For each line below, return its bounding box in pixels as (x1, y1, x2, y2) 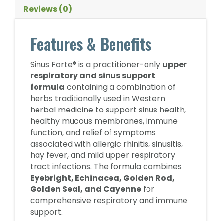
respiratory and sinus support (30, 70, 155, 81)
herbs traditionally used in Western (30, 93, 165, 104)
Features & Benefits (30, 32, 151, 55)
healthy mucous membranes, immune (30, 115, 178, 127)
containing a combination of (65, 81, 176, 93)
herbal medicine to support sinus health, (30, 104, 186, 115)
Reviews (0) (23, 3, 72, 15)
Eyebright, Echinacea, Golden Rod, (30, 172, 175, 184)
